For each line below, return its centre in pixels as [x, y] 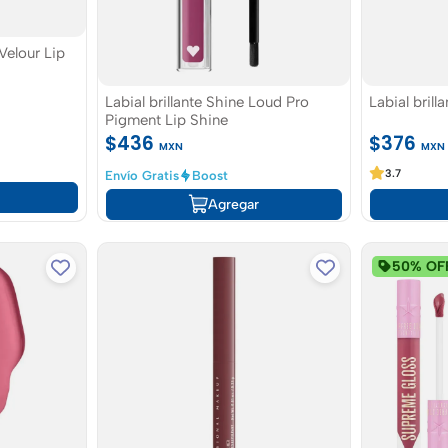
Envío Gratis [141, 175]
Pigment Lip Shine [166, 119]
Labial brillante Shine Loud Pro [206, 101]
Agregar [234, 204]
